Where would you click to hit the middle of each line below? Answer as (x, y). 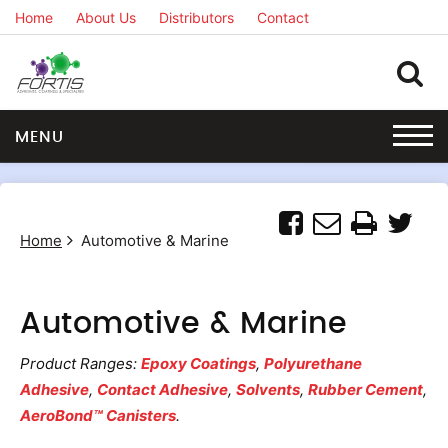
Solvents (268, 389)
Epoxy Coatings (198, 363)
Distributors (196, 17)
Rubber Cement (365, 389)
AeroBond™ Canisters (98, 415)
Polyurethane (313, 363)
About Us (106, 17)
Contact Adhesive (162, 389)
